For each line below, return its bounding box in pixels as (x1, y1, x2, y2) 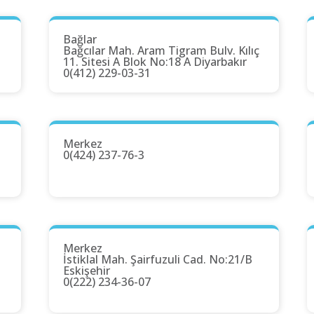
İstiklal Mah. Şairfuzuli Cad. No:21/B (63, 252, 252, 268)
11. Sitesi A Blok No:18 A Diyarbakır (63, 54, 247, 70)
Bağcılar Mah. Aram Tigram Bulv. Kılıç (63, 43, 259, 59)
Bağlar (63, 32, 97, 48)
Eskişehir (63, 263, 110, 279)
